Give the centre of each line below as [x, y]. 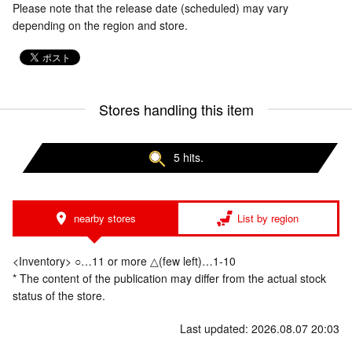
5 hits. [189, 157]
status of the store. [59, 296]
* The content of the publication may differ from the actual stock [169, 279]
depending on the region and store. [100, 25]
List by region [268, 218]
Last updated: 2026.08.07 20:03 [260, 329]
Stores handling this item [176, 109]
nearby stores [104, 218]
